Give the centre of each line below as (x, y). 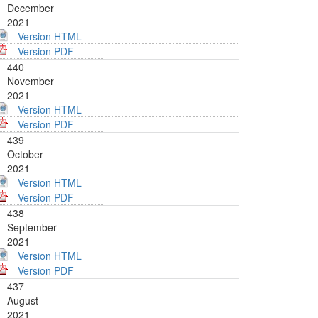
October (25, 154)
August (23, 301)
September (32, 227)
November (31, 81)
